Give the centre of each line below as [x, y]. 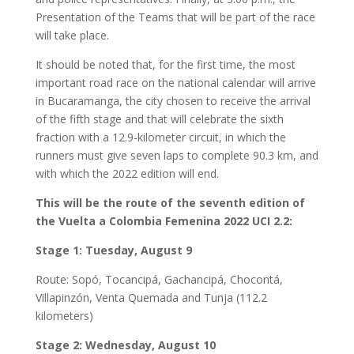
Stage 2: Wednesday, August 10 [125, 345]
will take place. [72, 35]
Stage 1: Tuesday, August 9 [113, 250]
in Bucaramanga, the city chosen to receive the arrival [173, 100]
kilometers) [64, 315]
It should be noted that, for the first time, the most [165, 64]
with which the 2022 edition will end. [127, 173]
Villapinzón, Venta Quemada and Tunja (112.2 [151, 297]
